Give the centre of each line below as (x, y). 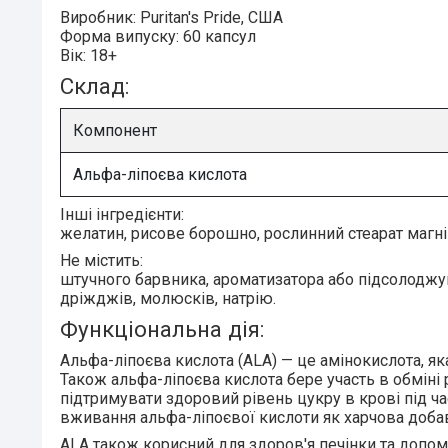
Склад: (94, 85)
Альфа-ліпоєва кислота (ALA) (168, 360)
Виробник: (100, 17)
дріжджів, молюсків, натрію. (168, 298)
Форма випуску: (119, 36)
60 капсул (217, 36)
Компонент (115, 130)
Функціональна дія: (162, 328)
